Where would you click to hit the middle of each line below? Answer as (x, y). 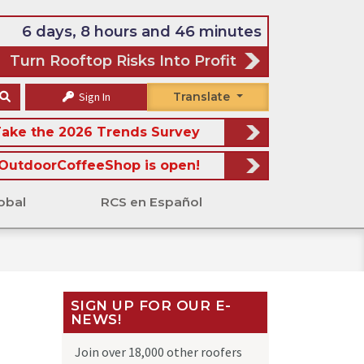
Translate (202, 97)
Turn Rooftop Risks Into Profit (123, 61)
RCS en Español (152, 202)
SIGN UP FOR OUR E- (151, 305)
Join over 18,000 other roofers (158, 352)
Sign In (93, 97)
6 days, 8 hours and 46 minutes (142, 31)
